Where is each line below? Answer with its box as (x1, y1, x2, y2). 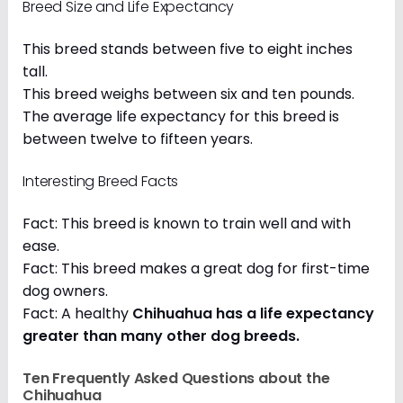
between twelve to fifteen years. (22, 129, 253, 150)
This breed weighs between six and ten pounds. (22, 84, 354, 105)
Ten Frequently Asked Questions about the (22, 368, 330, 390)
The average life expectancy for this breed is (22, 106, 339, 128)
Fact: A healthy (22, 303, 132, 325)
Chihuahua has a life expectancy (132, 303, 374, 325)
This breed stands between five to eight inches (22, 39, 353, 60)
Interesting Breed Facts (22, 171, 183, 193)
